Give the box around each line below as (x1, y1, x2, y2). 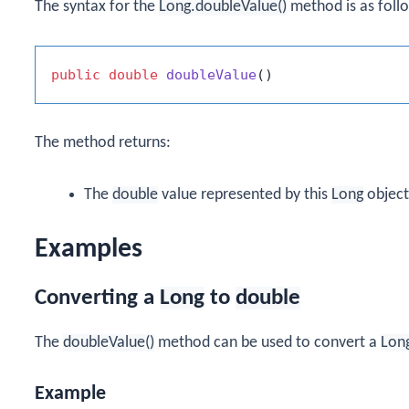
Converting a (35, 286, 160, 309)
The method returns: (35, 134, 171, 152)
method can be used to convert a (154, 333, 381, 351)
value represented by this (158, 185, 331, 204)
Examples (35, 235, 142, 264)
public (51, 67, 100, 84)
